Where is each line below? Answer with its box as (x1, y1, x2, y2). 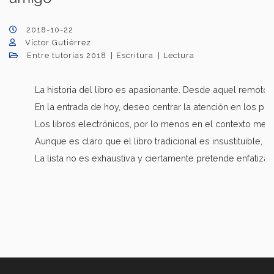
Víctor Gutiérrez (25, 37, 91, 47)
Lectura (163, 50, 194, 60)
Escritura (116, 50, 154, 60)
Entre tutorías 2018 (27, 50, 106, 60)
